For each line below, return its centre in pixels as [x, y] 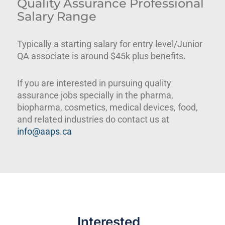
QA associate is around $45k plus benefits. [102, 56]
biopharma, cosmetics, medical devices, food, [108, 107]
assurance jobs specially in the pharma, [95, 95]
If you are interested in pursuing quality [94, 83]
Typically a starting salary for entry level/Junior [110, 44]
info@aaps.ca [45, 131]
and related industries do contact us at [93, 119]
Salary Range [57, 16]
